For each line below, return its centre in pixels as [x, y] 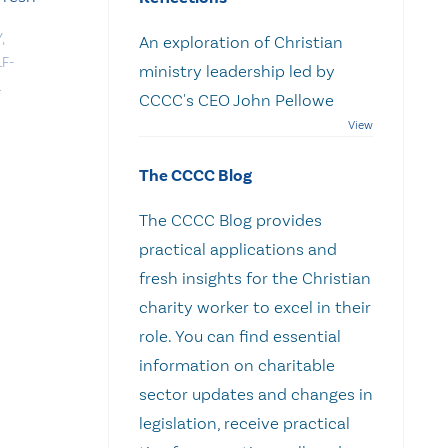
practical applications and [238, 248]
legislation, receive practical [244, 422]
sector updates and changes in [256, 393]
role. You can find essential [240, 335]
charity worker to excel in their [255, 306]
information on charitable [237, 364]
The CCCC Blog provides [230, 219]
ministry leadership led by [237, 70]
